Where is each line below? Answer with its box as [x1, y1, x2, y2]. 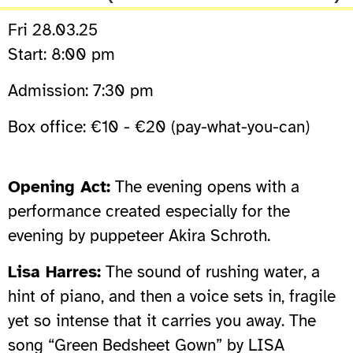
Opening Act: [8, 176, 110, 197]
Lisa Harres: [8, 261, 101, 282]
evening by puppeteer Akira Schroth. [8, 225, 270, 246]
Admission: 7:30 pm [8, 80, 154, 101]
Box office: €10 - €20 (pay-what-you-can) [8, 116, 310, 137]
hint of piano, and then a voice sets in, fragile [8, 285, 336, 307]
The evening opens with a [110, 176, 299, 197]
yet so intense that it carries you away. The [8, 310, 316, 331]
